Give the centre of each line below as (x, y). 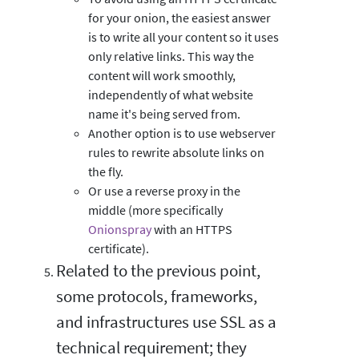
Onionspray (120, 229)
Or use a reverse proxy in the (164, 190)
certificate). (119, 248)
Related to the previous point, (158, 270)
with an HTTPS (192, 229)
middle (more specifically (155, 210)
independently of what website (171, 94)
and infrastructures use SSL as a (166, 322)
